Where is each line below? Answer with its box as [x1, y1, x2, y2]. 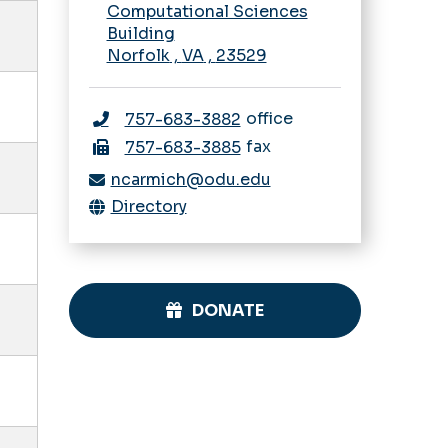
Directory [110, 195, 187, 217]
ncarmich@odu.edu [110, 168, 271, 190]
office [245, 107, 293, 129]
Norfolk [106, 44, 170, 66]
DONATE [191, 299, 264, 321]
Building [106, 22, 175, 44]
